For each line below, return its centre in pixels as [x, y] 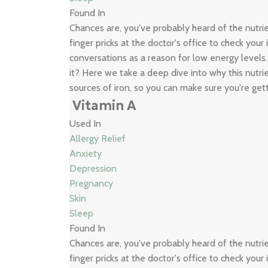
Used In [86, 124]
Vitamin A [105, 106]
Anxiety [86, 153]
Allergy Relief [98, 138]
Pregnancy [92, 183]
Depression [93, 168]
